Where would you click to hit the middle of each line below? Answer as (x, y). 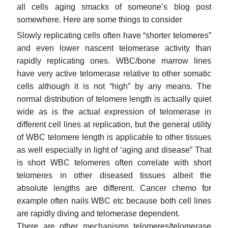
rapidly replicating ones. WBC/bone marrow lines (114, 61)
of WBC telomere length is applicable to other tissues (114, 137)
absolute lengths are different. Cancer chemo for (114, 188)
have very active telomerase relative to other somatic (114, 73)
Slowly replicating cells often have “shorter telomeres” (114, 35)
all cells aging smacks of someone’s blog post (114, 7)
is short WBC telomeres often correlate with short (114, 162)
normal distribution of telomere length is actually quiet (114, 99)
